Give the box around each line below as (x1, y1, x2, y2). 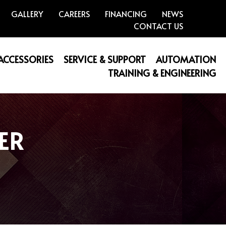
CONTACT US (134, 20, 184, 31)
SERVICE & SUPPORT (63, 53, 146, 66)
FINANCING (105, 8, 147, 19)
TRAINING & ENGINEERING (107, 67, 216, 80)
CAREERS (59, 8, 90, 19)
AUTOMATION (155, 53, 216, 66)
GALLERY (11, 8, 44, 19)
